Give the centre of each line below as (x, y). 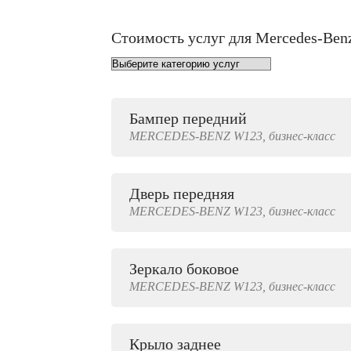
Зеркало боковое (184, 269)
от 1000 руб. (55, 127)
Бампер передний (188, 118)
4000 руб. (55, 202)
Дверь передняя (182, 194)
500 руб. (55, 285)
